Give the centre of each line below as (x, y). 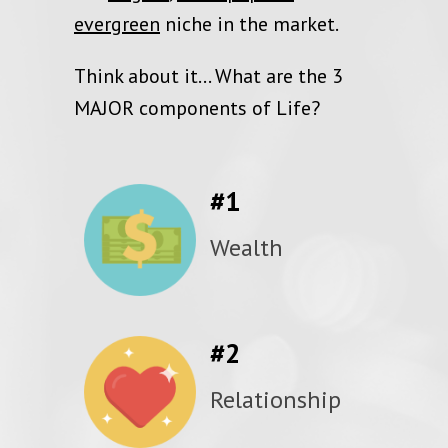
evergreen (117, 24)
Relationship (275, 399)
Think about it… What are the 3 (208, 76)
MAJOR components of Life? (197, 108)
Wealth (246, 248)
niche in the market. (249, 24)
